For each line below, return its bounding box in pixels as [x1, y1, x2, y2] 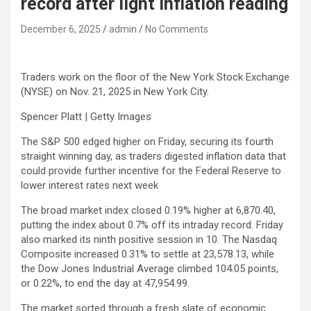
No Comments [145, 24, 208, 35]
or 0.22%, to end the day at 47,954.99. [21, 277, 190, 289]
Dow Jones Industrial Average [38, 262, 174, 275]
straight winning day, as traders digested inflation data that [21, 150, 286, 162]
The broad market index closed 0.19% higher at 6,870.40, [21, 204, 276, 217]
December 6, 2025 [21, 24, 101, 35]
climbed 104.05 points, [174, 262, 278, 275]
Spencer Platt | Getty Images [21, 110, 151, 123]
